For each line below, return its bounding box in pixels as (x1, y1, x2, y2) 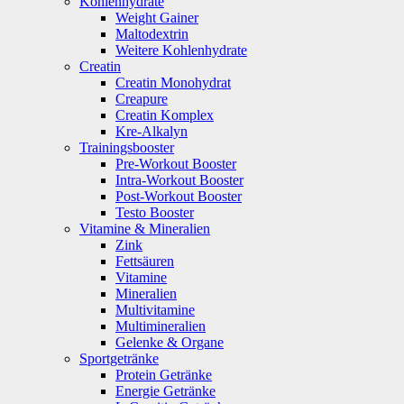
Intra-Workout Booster (115, 172, 243, 188)
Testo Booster (115, 205, 194, 221)
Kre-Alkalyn (115, 124, 188, 140)
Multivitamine (115, 302, 195, 318)
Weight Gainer (115, 10, 198, 26)
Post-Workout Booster (115, 188, 242, 205)
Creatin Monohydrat (115, 75, 231, 91)
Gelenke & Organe (115, 335, 224, 351)
